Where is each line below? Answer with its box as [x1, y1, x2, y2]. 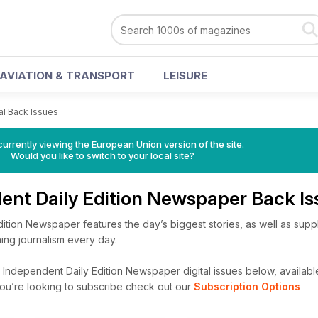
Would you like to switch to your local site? [10, 150, 194, 161]
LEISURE [163, 69, 207, 82]
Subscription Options [194, 280, 300, 292]
